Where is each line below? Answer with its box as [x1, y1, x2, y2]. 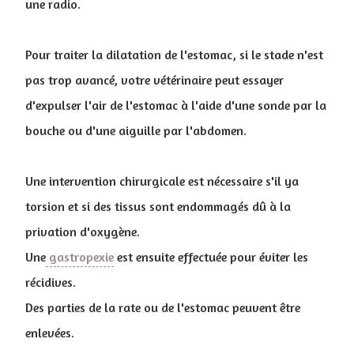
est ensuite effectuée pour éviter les [114, 249, 308, 265]
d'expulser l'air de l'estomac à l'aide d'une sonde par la [25, 97, 326, 114]
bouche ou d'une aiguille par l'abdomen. [25, 122, 247, 139]
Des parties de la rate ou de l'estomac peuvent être [25, 299, 300, 316]
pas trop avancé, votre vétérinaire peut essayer [25, 72, 284, 88]
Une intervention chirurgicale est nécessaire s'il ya [25, 173, 299, 190]
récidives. [25, 274, 76, 291]
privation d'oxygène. [25, 224, 140, 240]
